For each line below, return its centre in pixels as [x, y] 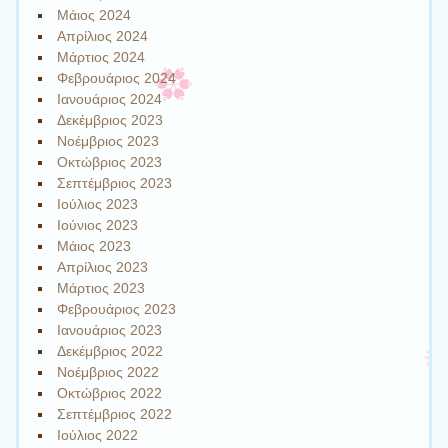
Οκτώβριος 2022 [110, 392]
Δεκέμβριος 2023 [110, 119]
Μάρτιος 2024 [101, 56]
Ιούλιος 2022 [98, 434]
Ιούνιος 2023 [98, 224]
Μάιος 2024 [94, 14]
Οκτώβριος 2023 [110, 161]
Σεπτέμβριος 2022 [115, 413]
